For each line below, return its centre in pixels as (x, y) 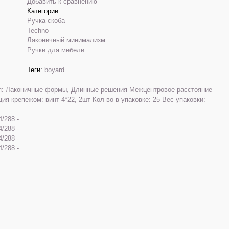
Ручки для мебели (56, 50)
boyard (54, 70)
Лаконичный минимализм (66, 40)
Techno (38, 31)
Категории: (44, 11)
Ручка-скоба (46, 21)
